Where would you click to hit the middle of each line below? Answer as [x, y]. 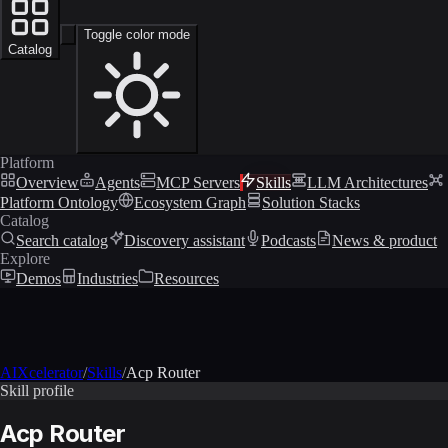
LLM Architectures [367, 182]
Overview [47, 182]
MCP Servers [198, 182]
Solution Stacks [311, 202]
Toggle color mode [137, 34]
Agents [117, 182]
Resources [186, 278]
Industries [107, 278]
